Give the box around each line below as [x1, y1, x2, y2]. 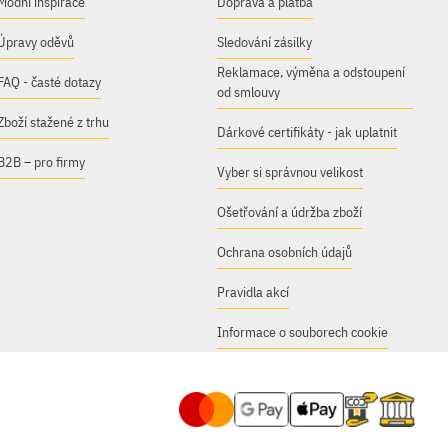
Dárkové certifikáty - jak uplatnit [217, 123, 398, 141]
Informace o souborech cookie [217, 323, 389, 341]
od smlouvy [217, 83, 281, 101]
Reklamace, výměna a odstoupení [217, 63, 406, 81]
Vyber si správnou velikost [217, 163, 364, 181]
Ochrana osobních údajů [217, 243, 353, 261]
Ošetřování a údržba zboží [217, 203, 363, 221]
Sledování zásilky [217, 33, 313, 51]
